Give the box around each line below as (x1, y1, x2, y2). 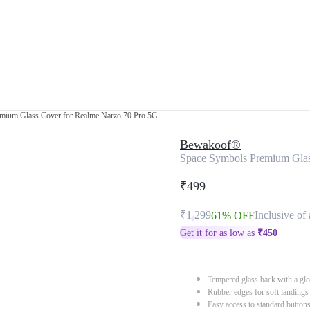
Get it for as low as (180, 228, 257, 238)
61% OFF (211, 210, 255, 221)
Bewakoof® (180, 138, 241, 152)
